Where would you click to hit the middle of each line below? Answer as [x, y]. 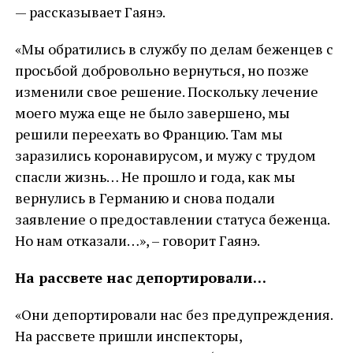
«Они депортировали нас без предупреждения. [173, 314]
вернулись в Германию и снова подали [145, 198]
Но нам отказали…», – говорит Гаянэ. [137, 240]
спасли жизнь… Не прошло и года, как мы [155, 176]
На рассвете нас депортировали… [140, 277]
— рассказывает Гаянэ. [90, 12]
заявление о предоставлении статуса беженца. [172, 219]
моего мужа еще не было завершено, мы [152, 113]
